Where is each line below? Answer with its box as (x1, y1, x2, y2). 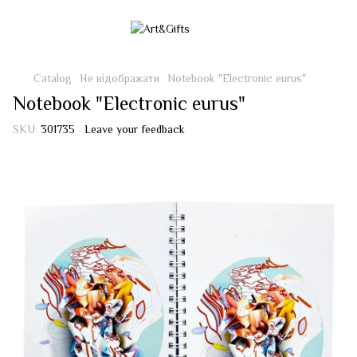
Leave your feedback (84, 123, 185, 135)
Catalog (33, 72, 72, 84)
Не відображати (80, 72, 159, 84)
